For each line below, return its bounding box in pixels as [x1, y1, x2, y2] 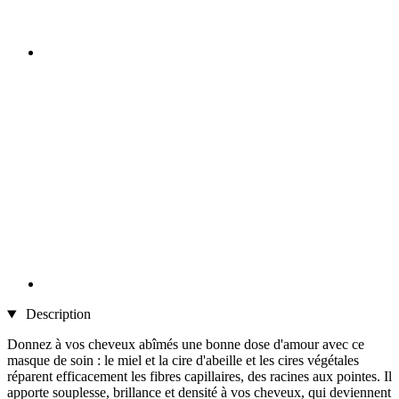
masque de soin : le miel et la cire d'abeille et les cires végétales [7, 353, 359, 369]
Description [21, 306, 91, 322]
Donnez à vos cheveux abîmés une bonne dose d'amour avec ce [7, 337, 364, 353]
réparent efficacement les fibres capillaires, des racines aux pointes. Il [7, 369, 392, 385]
